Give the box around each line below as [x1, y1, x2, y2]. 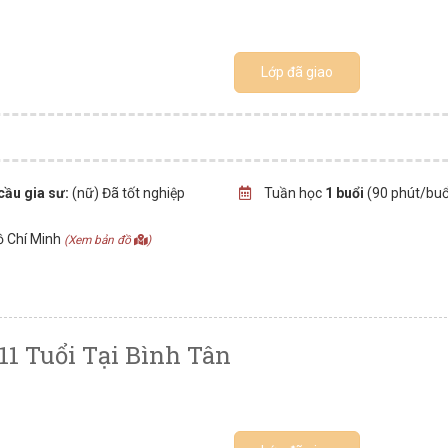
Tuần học [260, 185, 325, 201]
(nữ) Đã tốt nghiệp [69, 185, 186, 201]
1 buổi [324, 185, 364, 201]
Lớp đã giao [261, 64, 334, 80]
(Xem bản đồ [64, 233, 134, 247]
